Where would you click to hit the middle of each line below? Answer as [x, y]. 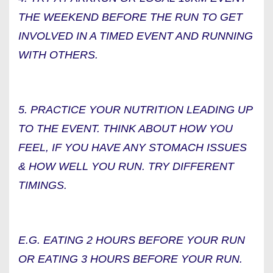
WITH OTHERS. [58, 55]
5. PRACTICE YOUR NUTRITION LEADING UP [135, 110]
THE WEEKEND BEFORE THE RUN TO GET [130, 17]
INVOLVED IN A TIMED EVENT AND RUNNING [136, 36]
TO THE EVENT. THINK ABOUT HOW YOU [126, 129]
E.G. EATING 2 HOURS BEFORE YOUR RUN [132, 240]
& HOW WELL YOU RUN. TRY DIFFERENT [126, 166]
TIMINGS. [43, 185]
